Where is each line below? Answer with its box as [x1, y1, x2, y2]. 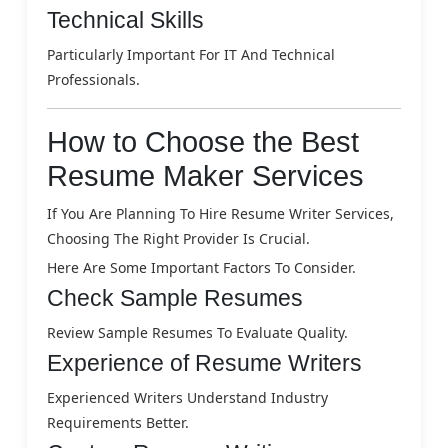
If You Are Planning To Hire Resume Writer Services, [47, 203, 394, 223]
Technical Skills [47, 6, 204, 33]
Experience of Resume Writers [47, 349, 362, 376]
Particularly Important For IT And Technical [47, 44, 335, 64]
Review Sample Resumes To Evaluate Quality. [47, 322, 348, 342]
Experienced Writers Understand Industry [47, 387, 328, 407]
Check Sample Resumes [47, 284, 303, 311]
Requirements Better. [47, 412, 189, 432]
